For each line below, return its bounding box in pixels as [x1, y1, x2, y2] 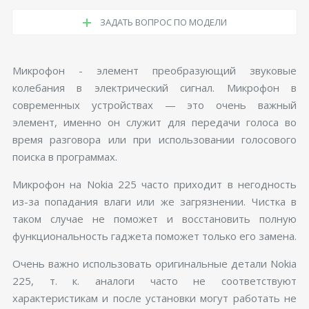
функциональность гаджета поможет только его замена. [12, 228, 297, 243]
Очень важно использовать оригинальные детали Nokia [12, 256, 297, 270]
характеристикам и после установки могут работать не [12, 290, 297, 305]
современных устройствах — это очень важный [12, 97, 297, 112]
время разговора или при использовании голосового [12, 132, 297, 146]
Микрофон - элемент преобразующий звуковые [12, 63, 297, 77]
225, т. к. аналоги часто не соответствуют [12, 273, 297, 288]
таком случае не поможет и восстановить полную [12, 211, 297, 226]
